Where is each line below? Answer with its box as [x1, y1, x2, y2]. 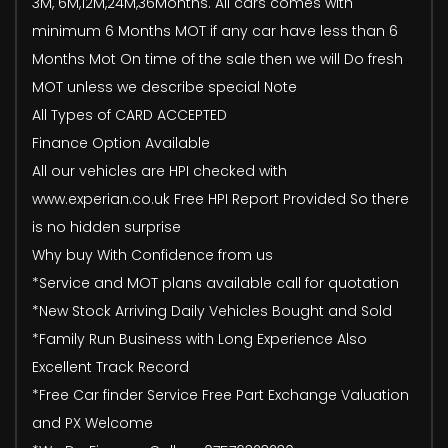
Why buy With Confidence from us [32, 244, 273, 265]
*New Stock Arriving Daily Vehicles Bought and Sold [32, 300, 392, 321]
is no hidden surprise [32, 216, 181, 237]
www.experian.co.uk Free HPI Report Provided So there [32, 188, 409, 209]
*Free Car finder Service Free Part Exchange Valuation [32, 384, 409, 405]
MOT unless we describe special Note [32, 76, 297, 97]
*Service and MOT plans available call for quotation [32, 272, 399, 293]
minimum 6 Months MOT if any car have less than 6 [32, 20, 398, 41]
